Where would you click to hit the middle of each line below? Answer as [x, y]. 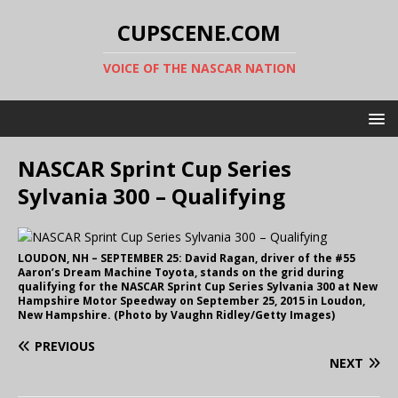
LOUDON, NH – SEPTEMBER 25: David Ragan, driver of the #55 [187, 258]
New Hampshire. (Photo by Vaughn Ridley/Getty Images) [176, 315]
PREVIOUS [65, 346]
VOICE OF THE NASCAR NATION [199, 68]
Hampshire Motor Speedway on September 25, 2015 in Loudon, [191, 301]
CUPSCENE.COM [199, 32]
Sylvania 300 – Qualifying [151, 196]
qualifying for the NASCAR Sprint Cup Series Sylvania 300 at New [198, 287]
